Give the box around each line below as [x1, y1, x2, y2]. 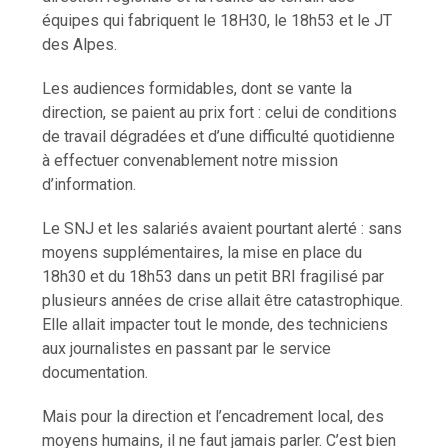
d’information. [42, 174, 137, 194]
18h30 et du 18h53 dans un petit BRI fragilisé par [42, 266, 385, 286]
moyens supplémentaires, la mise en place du [42, 242, 363, 262]
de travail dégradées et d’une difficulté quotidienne [42, 126, 396, 146]
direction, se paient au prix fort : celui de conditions [42, 102, 398, 122]
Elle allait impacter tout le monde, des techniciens [42, 314, 389, 334]
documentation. [42, 362, 149, 382]
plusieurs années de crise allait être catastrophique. [42, 290, 404, 310]
